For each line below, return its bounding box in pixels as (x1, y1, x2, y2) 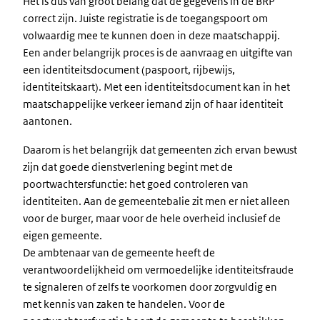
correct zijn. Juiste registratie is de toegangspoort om (23, 11, 268, 25)
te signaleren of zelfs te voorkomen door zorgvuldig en (23, 280, 277, 294)
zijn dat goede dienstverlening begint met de (23, 160, 233, 174)
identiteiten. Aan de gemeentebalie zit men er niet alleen (23, 194, 290, 208)
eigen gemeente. (23, 229, 102, 242)
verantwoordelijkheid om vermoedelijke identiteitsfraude (23, 263, 294, 276)
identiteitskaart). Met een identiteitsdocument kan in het (23, 80, 290, 94)
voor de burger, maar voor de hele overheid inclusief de (23, 211, 281, 225)
